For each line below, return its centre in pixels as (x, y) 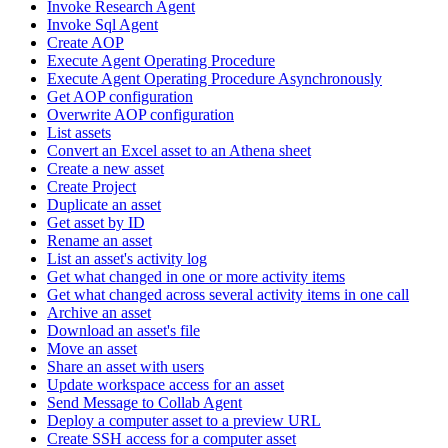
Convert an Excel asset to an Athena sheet (179, 150)
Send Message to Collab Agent (144, 402)
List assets (79, 132)
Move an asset (92, 348)
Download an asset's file (123, 330)
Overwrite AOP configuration (140, 114)
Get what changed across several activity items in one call (228, 294)
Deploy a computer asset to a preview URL (184, 420)
